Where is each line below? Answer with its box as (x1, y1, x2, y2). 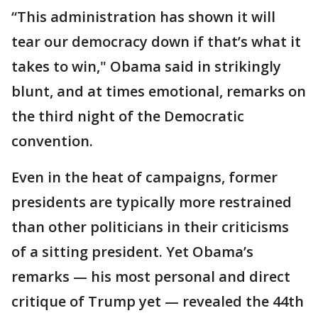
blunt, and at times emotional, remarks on (11, 82, 306, 101)
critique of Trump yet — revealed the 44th (11, 292, 304, 311)
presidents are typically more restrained (11, 192, 292, 212)
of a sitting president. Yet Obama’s (11, 242, 253, 261)
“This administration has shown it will (11, 7, 275, 26)
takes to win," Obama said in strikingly (11, 57, 281, 76)
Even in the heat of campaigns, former (11, 168, 278, 187)
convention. (11, 131, 93, 150)
